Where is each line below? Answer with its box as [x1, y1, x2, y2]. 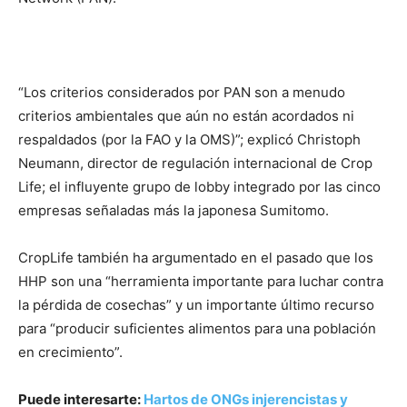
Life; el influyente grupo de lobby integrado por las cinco [18, 178, 381, 196]
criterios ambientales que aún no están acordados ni [18, 107, 354, 125]
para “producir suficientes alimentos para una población [18, 320, 376, 338]
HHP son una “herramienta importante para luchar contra [18, 273, 383, 291]
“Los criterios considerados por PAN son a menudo [18, 84, 345, 102]
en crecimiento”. [18, 343, 123, 362]
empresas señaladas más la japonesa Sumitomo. [18, 202, 329, 220]
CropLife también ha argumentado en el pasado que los [18, 249, 373, 267]
